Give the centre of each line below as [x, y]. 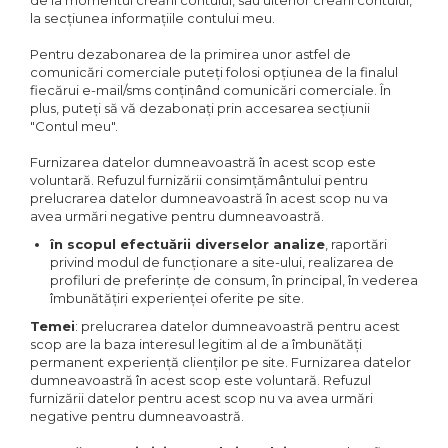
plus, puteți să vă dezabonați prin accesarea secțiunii [200, 108]
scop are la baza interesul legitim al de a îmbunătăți [196, 344]
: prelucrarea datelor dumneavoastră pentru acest [237, 326]
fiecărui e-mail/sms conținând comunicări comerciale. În [210, 90]
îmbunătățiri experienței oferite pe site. [177, 298]
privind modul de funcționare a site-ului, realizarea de [222, 262]
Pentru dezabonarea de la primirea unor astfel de [190, 54]
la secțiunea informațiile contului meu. [152, 18]
